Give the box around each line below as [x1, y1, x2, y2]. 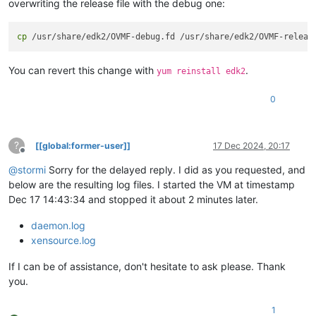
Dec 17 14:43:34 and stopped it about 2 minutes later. [8, 193, 258, 206]
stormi [18, 164, 46, 176]
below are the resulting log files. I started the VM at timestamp [8, 178, 295, 191]
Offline [22, 150, 48, 162]
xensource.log [31, 234, 96, 247]
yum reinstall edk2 [157, 66, 245, 77]
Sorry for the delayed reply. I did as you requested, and [46, 164, 305, 176]
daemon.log [31, 219, 85, 232]
